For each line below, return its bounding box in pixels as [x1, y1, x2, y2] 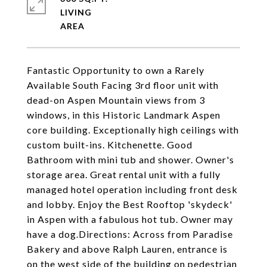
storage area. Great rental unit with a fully [27, 169, 221, 180]
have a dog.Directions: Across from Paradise [27, 228, 233, 240]
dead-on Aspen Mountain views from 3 [27, 94, 205, 105]
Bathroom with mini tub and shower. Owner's [27, 154, 234, 165]
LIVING [60, 7, 92, 17]
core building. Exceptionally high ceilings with [27, 124, 239, 135]
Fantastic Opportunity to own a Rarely [27, 64, 204, 76]
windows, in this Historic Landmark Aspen [27, 109, 221, 120]
